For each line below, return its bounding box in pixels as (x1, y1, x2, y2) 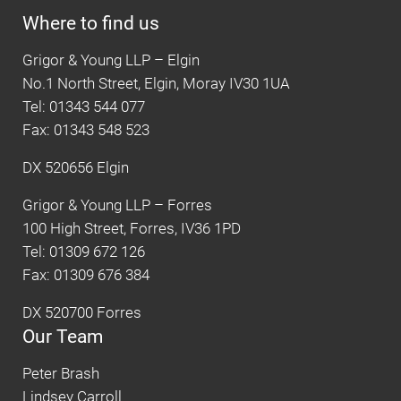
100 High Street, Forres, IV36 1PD (22, 219, 241, 237)
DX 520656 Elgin (22, 158, 129, 176)
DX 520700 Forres (22, 303, 141, 321)
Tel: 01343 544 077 (22, 98, 145, 115)
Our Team (22, 324, 103, 347)
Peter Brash (22, 364, 99, 382)
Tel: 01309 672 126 (22, 243, 145, 260)
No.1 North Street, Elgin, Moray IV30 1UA (22, 74, 290, 92)
